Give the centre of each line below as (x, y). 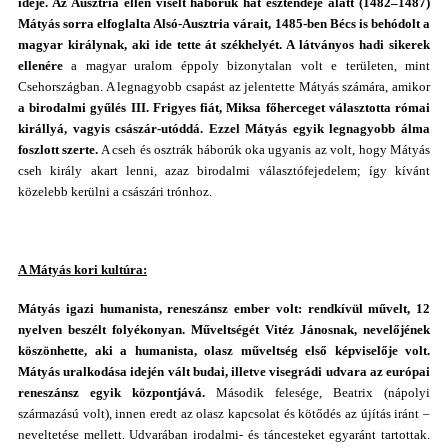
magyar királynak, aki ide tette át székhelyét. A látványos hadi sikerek (224, 44)
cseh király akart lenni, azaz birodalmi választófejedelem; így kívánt (224, 170)
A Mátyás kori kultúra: (82, 269)
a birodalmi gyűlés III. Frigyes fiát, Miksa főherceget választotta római (224, 107)
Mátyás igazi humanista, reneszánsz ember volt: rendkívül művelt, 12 (224, 308)
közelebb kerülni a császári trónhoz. (115, 191)
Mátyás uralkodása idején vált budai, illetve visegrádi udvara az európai (224, 371)
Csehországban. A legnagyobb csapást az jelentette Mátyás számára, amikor (224, 86)
